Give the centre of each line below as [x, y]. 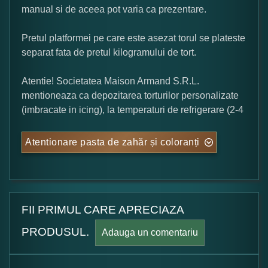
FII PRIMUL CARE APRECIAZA [103, 209]
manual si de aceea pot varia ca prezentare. [114, 9]
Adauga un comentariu [150, 232]
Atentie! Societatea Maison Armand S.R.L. [110, 81]
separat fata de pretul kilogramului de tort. [109, 52]
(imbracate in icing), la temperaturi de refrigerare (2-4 [133, 109]
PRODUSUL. [58, 232]
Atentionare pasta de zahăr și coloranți [112, 142]
